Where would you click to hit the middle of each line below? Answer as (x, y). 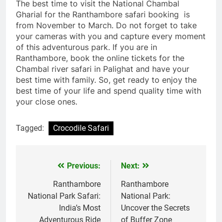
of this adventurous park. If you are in (86, 47)
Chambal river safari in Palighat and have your (103, 69)
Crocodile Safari (81, 128)
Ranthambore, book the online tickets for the (100, 58)
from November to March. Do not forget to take (106, 25)
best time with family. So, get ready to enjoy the (106, 80)
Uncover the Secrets (155, 208)
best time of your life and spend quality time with (109, 90)
